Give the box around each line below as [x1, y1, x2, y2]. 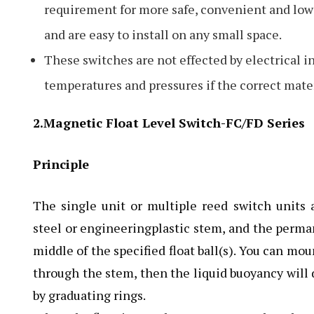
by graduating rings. [33, 287, 146, 303]
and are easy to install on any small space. [44, 26, 282, 43]
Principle [33, 156, 89, 172]
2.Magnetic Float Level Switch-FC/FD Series [33, 114, 305, 131]
